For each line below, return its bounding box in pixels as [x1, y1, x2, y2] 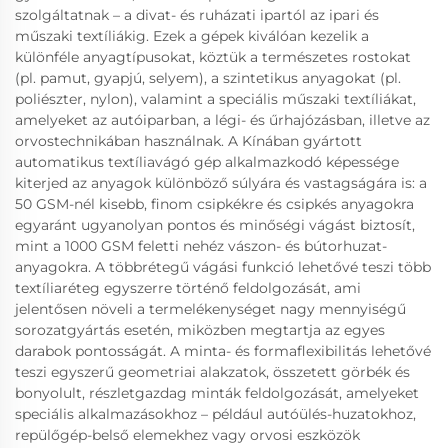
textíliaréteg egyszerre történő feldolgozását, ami [15, 279, 361, 297]
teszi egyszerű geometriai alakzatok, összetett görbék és [15, 363, 410, 381]
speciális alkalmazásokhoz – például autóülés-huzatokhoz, [15, 405, 416, 423]
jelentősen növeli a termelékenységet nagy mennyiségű [15, 300, 406, 318]
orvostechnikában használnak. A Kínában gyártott [15, 132, 362, 150]
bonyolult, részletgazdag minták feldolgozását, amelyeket [15, 384, 419, 402]
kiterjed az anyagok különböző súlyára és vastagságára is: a [15, 174, 427, 192]
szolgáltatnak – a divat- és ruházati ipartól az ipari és [15, 6, 379, 24]
